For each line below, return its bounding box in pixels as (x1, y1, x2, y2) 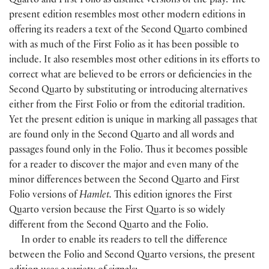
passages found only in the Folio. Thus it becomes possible (9, 146, 248, 157)
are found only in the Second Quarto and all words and (9, 131, 234, 142)
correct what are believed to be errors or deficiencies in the (9, 71, 252, 82)
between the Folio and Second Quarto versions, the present (9, 251, 255, 262)
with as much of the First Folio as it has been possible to (9, 41, 239, 52)
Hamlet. (79, 191, 112, 202)
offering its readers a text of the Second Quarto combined (9, 26, 247, 37)
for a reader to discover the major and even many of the (9, 161, 239, 172)
